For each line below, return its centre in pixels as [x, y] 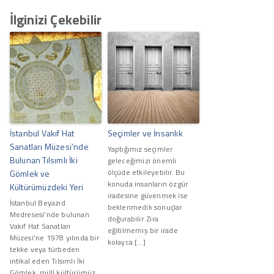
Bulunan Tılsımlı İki [43, 160]
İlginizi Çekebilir [56, 19]
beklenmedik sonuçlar [145, 207]
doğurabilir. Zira [133, 218]
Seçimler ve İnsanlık [145, 133]
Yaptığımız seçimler [140, 149]
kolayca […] [126, 242]
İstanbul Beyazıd [37, 202]
